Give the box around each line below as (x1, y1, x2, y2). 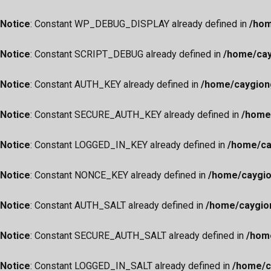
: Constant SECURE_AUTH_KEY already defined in (30, 109, 241, 120)
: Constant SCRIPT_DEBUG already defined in (30, 48, 223, 60)
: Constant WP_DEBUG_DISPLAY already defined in (30, 18, 249, 30)
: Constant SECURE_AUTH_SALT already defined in (30, 230, 246, 241)
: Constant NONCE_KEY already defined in (30, 169, 208, 181)
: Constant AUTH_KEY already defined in (30, 79, 201, 90)
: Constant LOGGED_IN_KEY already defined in (30, 139, 227, 151)
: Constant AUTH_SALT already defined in (30, 200, 206, 211)
